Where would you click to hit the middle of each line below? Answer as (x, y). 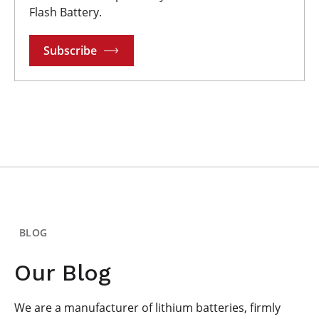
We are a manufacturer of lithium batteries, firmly (147, 308)
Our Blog (63, 273)
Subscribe (70, 51)
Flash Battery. (66, 12)
